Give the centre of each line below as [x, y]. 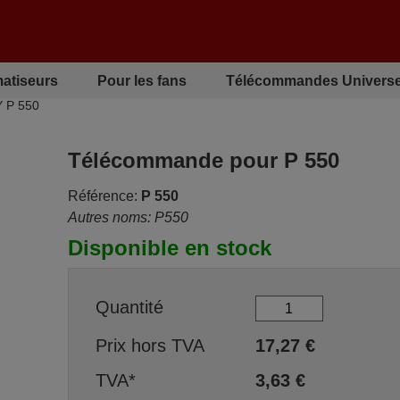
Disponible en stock [169, 248]
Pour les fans [142, 80]
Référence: [102, 196]
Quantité [129, 307]
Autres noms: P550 [128, 217]
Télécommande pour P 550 [203, 160]
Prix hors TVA [150, 346]
